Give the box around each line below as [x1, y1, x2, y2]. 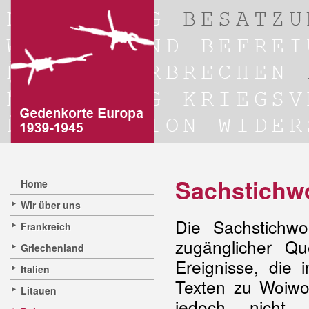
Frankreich [21, 219, 71, 233]
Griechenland [21, 241, 84, 255]
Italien [21, 262, 50, 276]
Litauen [21, 283, 57, 297]
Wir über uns [21, 198, 81, 212]
